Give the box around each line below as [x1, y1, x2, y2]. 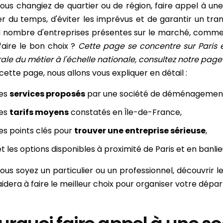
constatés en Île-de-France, [69, 107, 182, 118]
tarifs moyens [9, 107, 69, 118]
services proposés [9, 88, 85, 100]
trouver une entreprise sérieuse [74, 125, 206, 137]
